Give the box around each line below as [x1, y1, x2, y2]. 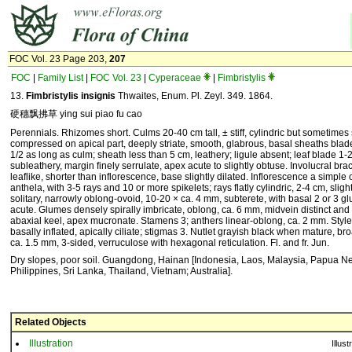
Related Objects [15, 317, 86, 328]
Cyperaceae [148, 72, 201, 83]
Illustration [29, 338, 73, 349]
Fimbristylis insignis [26, 90, 115, 101]
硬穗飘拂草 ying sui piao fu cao [10, 108, 142, 119]
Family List [38, 72, 83, 83]
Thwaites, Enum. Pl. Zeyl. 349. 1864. [115, 90, 273, 101]
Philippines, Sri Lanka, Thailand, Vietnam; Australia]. [10, 266, 233, 277]
